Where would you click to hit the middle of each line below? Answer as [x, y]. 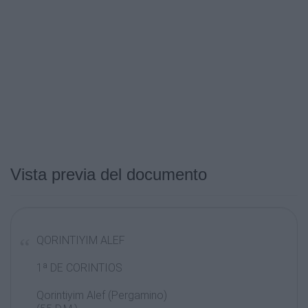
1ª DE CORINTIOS [79, 268]
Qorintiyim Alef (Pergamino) [102, 295]
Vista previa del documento [109, 174]
